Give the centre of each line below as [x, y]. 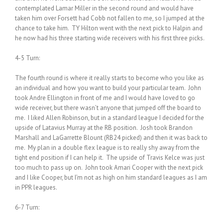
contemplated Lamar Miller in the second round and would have [104, 8]
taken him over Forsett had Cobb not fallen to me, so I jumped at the [110, 18]
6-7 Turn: [27, 207]
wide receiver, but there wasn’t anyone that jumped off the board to [108, 108]
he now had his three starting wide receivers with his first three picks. [110, 38]
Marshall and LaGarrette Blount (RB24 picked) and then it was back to [111, 137]
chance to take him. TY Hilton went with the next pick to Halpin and [109, 28]
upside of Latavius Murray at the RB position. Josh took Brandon [104, 127]
